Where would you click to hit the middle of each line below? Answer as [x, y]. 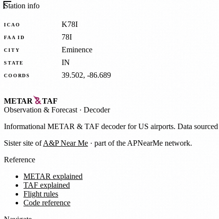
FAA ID [15, 37]
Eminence [77, 50]
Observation [24, 109]
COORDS [17, 75]
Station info [22, 6]
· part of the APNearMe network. [140, 143]
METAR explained [53, 176]
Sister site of [23, 143]
